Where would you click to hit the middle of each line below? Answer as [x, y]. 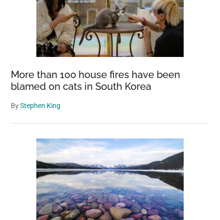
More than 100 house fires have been [96, 75]
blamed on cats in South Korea [81, 86]
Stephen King [41, 106]
